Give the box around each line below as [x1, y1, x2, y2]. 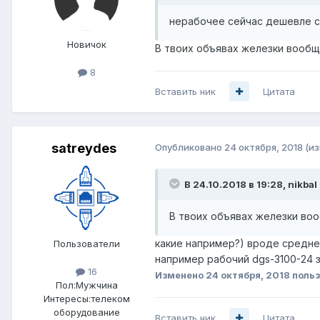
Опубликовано [155, 141, 224, 153]
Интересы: [43, 292, 91, 304]
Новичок [66, 39, 106, 51]
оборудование [53, 306, 120, 318]
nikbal [288, 178, 317, 190]
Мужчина [75, 279, 118, 291]
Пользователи [53, 237, 120, 249]
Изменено [155, 269, 206, 281]
